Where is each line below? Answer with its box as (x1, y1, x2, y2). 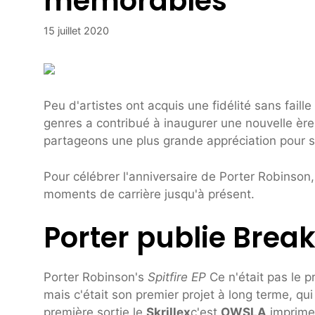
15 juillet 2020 (44, 24, 109, 37)
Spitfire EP (148, 270, 206, 285)
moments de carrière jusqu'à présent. (44, 186, 255, 201)
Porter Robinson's (44, 270, 148, 285)
